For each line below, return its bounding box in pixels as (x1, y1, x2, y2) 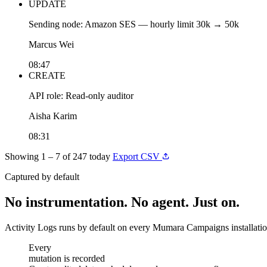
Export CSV (113, 151, 162, 162)
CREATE (29, 70, 66, 80)
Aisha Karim (29, 110, 77, 121)
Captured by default (5, 171, 79, 182)
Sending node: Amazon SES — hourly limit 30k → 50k (29, 18, 239, 29)
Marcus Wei (29, 39, 74, 49)
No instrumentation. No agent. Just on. (5, 194, 240, 210)
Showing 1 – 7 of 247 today (5, 151, 110, 162)
